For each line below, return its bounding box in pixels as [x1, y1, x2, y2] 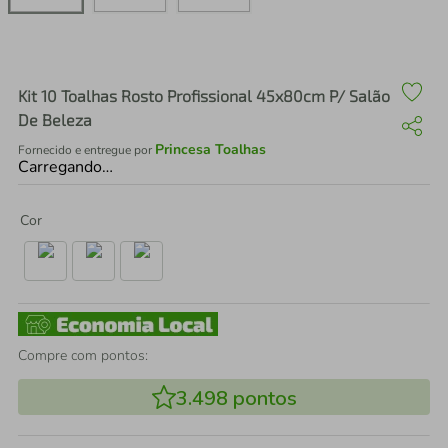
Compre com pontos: [18, 346, 148, 365]
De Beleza [18, 110, 92, 129]
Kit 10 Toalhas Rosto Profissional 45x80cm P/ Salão [18, 86, 390, 105]
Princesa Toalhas [155, 140, 266, 159]
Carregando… [18, 156, 113, 178]
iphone [84, 46, 134, 66]
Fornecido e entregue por [18, 142, 155, 158]
